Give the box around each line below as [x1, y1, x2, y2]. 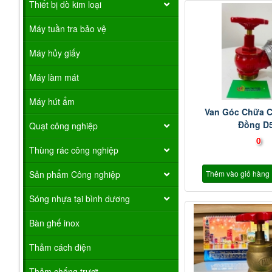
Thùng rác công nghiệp [29, 143, 118, 156]
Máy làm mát [29, 70, 79, 83]
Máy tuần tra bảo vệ [29, 22, 106, 35]
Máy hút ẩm [29, 95, 75, 107]
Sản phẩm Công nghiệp [29, 168, 120, 180]
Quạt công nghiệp [29, 119, 98, 132]
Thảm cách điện [29, 240, 91, 253]
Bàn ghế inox [29, 216, 80, 229]
